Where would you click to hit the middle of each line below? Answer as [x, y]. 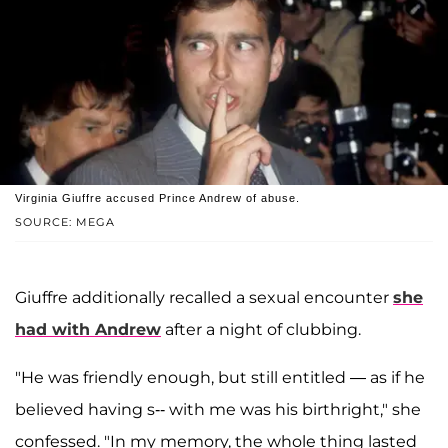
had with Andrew [88, 330]
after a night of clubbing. [261, 330]
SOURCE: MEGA [65, 222]
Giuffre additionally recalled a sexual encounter [204, 298]
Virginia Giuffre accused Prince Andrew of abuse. [157, 198]
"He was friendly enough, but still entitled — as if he [220, 378]
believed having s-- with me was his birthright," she [218, 410]
